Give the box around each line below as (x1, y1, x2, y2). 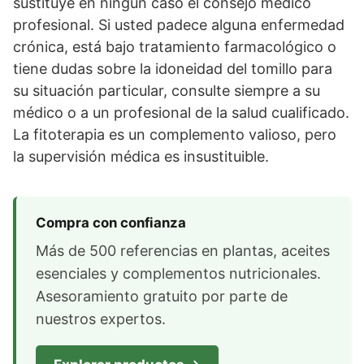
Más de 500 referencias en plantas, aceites (36, 242, 330, 259)
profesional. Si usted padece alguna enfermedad (13, 16, 344, 33)
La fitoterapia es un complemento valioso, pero (13, 126, 336, 143)
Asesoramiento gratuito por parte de (36, 288, 288, 305)
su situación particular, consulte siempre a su (13, 82, 320, 99)
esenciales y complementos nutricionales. (36, 265, 321, 282)
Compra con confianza (36, 214, 186, 231)
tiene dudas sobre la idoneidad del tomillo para (13, 60, 332, 77)
